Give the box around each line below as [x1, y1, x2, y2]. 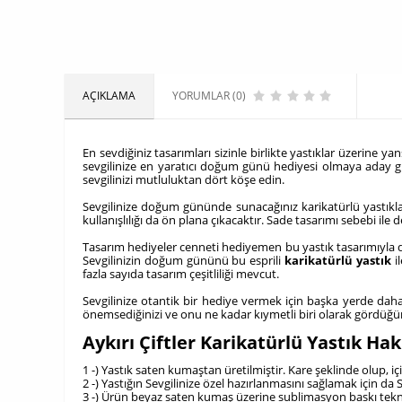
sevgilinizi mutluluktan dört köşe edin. [83, 171, 284, 188]
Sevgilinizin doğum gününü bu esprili [83, 252, 284, 268]
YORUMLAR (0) [172, 88, 246, 103]
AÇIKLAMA [83, 88, 135, 103]
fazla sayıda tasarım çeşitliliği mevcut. [83, 266, 279, 282]
